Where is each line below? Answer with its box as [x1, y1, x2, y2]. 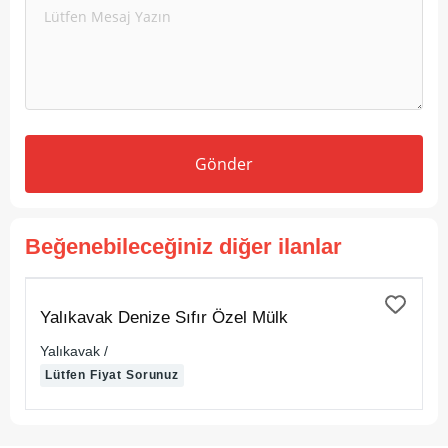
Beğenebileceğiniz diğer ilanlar [25, 234, 342, 259]
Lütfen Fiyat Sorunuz [45, 368, 179, 382]
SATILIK [46, 294, 96, 309]
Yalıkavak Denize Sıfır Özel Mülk [40, 308, 288, 327]
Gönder [195, 153, 253, 175]
